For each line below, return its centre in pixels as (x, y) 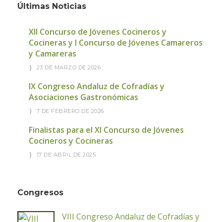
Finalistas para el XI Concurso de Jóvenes (106, 130)
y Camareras (53, 54)
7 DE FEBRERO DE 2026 (70, 111)
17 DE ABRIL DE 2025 (66, 155)
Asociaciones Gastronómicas (83, 97)
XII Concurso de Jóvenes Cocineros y (98, 32)
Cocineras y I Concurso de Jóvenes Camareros (116, 43)
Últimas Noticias (52, 6)
